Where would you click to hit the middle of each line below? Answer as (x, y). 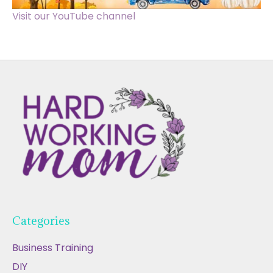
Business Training (53, 248)
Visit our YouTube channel (74, 16)
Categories (41, 221)
